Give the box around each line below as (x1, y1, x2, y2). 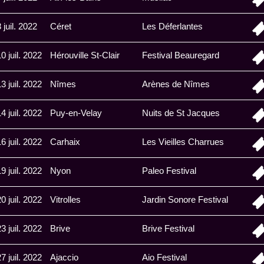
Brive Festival (142, 223, 194, 233)
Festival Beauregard (142, 50, 219, 60)
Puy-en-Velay (50, 108, 102, 118)
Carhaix (50, 137, 80, 147)
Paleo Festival (142, 166, 196, 176)
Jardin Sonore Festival (142, 194, 228, 204)
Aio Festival (142, 252, 187, 262)
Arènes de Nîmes (142, 79, 210, 89)
